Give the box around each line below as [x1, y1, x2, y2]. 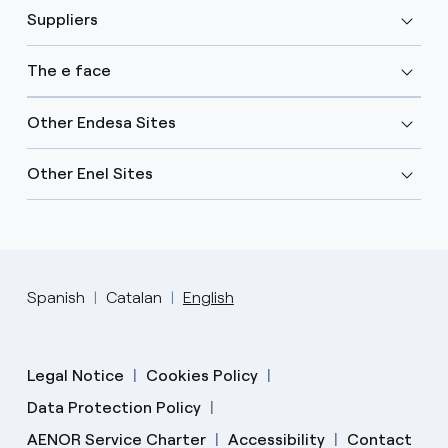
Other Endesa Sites [26, 113, 176, 133]
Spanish [26, 288, 85, 308]
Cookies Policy [145, 366, 258, 386]
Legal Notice [26, 366, 124, 386]
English [182, 288, 234, 308]
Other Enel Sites [26, 164, 153, 184]
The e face [26, 61, 111, 81]
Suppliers [26, 10, 98, 30]
